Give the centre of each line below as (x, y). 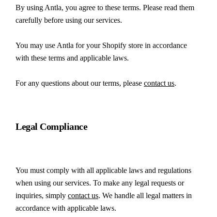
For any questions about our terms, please (80, 83)
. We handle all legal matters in (145, 195)
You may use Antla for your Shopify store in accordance (101, 45)
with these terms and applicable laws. (72, 58)
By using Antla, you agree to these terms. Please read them (105, 7)
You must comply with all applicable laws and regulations (103, 170)
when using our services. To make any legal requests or (100, 183)
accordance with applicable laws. (66, 208)
